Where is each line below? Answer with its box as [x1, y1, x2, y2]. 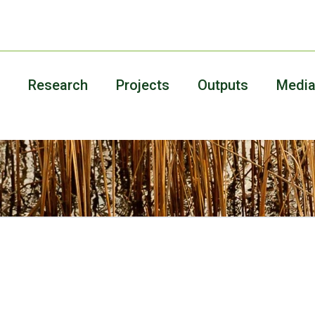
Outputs [198, 77, 248, 94]
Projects [116, 77, 169, 94]
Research [28, 77, 88, 94]
